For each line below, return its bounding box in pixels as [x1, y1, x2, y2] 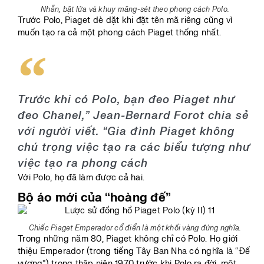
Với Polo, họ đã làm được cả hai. [18, 172, 144, 183]
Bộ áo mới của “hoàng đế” [18, 190, 171, 206]
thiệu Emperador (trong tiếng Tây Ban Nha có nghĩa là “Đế [18, 246, 250, 256]
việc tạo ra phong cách [18, 156, 148, 170]
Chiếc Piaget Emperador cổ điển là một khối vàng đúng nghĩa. [28, 223, 242, 233]
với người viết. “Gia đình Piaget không [18, 124, 235, 138]
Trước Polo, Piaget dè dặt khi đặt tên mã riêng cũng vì [18, 15, 233, 26]
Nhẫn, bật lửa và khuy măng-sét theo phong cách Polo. [41, 5, 229, 15]
